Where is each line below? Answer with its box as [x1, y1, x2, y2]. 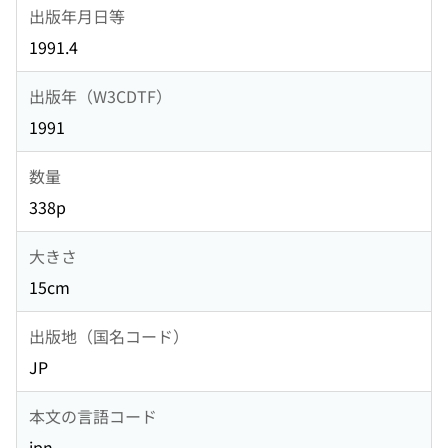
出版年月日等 [29, 3, 125, 28]
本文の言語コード [29, 403, 157, 428]
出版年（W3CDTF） [29, 83, 172, 108]
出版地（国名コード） [29, 323, 189, 348]
